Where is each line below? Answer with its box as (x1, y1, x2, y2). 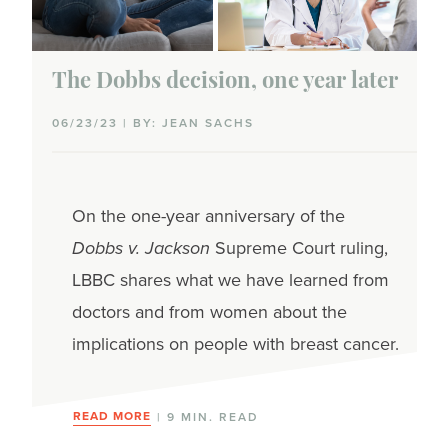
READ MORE (72, 407, 151, 426)
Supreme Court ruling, (214, 235, 388, 262)
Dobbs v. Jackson (71, 235, 215, 262)
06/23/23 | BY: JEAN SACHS (51, 114, 254, 133)
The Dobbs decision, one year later (51, 71, 398, 95)
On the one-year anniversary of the (71, 203, 345, 230)
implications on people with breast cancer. (71, 331, 399, 358)
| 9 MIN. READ (151, 408, 259, 427)
